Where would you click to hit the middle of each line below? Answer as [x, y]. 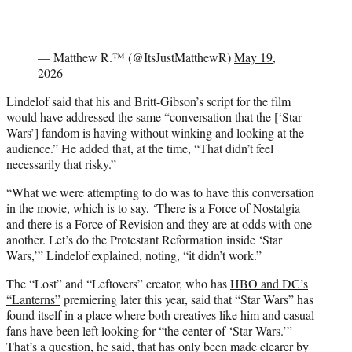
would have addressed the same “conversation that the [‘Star [154, 116]
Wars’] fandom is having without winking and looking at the [155, 132]
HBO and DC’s [269, 283]
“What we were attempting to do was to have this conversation [160, 192]
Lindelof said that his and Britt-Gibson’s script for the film [148, 101]
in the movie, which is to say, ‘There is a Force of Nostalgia [153, 207]
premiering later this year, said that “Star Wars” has [187, 299]
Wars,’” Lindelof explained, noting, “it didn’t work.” [134, 255]
